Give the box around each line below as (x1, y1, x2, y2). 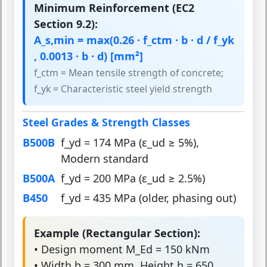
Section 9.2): (34, 16, 98, 31)
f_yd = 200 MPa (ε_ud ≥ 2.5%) (61, 171, 205, 186)
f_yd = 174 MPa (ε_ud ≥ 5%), (61, 135, 199, 150)
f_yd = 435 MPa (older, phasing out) (61, 191, 236, 206)
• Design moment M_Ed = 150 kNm (34, 242, 210, 257)
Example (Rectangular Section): (34, 226, 200, 241)
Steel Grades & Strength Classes (23, 115, 190, 130)
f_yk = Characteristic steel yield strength (34, 82, 212, 95)
